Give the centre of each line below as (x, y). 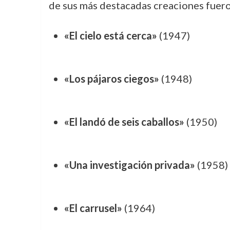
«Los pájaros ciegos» (111, 79)
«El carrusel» (93, 208)
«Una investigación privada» (129, 165)
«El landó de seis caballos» (124, 122)
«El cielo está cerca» (110, 35)
